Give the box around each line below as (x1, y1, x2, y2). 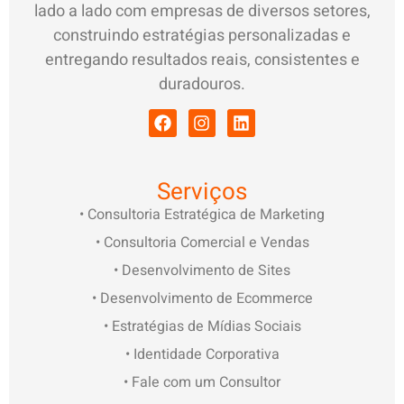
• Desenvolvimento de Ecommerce (91, 288, 313, 310)
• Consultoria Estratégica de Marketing (79, 204, 325, 226)
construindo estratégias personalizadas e (53, 23, 351, 49)
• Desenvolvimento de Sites (114, 260, 290, 282)
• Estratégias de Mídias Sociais (103, 316, 301, 338)
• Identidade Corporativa (124, 344, 280, 366)
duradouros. (159, 72, 245, 97)
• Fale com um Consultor (124, 372, 280, 394)
